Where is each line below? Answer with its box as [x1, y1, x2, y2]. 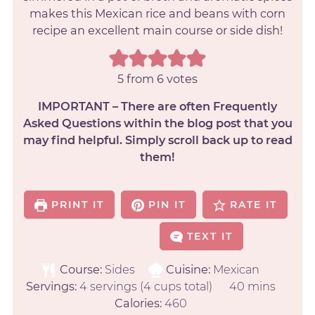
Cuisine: [166, 262, 214, 277]
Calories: [114, 296, 165, 311]
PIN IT [144, 198, 186, 212]
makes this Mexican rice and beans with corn [30, 6, 285, 21]
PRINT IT [46, 198, 104, 212]
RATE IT [226, 198, 278, 212]
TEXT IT [183, 230, 233, 243]
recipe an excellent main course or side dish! [32, 23, 283, 38]
